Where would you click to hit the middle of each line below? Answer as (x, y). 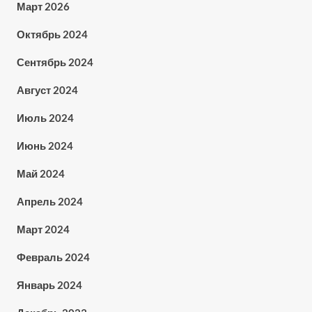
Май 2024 (40, 173)
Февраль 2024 (53, 257)
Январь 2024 (49, 285)
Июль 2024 (45, 118)
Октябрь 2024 (52, 34)
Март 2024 (43, 229)
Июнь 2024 (45, 146)
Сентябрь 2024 (55, 62)
